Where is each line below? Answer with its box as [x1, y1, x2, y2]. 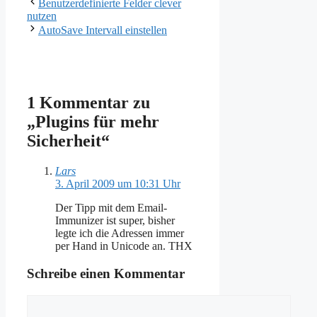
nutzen [27, 10, 57, 23]
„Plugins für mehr [27, 113, 159, 132]
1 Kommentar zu [27, 93, 150, 113]
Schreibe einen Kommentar [27, 265, 185, 281]
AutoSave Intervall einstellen [38, 24, 167, 37]
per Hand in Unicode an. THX [55, 240, 192, 253]
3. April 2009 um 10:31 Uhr [55, 178, 180, 190]
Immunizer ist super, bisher [55, 214, 175, 227]
